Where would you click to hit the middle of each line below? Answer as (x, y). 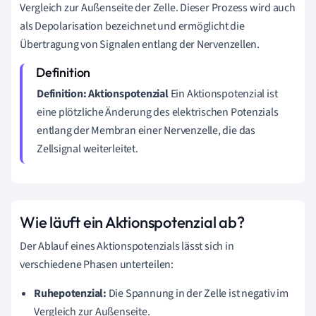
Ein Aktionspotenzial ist (223, 93)
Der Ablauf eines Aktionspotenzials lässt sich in (127, 246)
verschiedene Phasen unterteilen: (97, 264)
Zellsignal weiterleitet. (87, 148)
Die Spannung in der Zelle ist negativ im (197, 293)
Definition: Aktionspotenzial (103, 93)
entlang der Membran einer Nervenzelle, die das (146, 130)
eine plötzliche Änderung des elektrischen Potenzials (158, 112)
